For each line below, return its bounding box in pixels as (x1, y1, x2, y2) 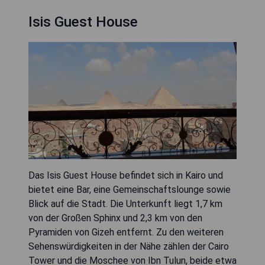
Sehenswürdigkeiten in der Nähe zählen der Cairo (28, 240, 229, 252)
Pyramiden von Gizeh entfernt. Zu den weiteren (28, 226, 224, 238)
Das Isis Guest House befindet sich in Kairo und (28, 169, 223, 181)
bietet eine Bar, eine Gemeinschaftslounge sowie (28, 183, 231, 195)
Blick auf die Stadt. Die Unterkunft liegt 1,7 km (28, 198, 222, 209)
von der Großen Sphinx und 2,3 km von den (28, 212, 202, 224)
